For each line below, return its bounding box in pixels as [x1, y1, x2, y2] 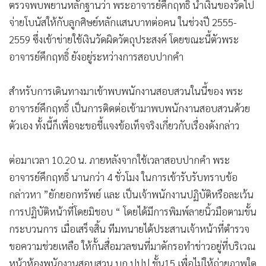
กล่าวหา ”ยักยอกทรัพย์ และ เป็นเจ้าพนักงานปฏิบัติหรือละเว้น [9, 187, 254, 201]
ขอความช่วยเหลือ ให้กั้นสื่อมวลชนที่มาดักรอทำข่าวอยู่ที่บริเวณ [9, 239, 256, 252]
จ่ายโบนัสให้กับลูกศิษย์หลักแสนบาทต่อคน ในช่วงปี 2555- [9, 15, 237, 28]
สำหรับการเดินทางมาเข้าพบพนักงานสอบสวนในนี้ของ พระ [9, 84, 243, 97]
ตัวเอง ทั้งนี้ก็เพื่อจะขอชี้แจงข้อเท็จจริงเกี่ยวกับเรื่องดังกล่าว [9, 118, 239, 132]
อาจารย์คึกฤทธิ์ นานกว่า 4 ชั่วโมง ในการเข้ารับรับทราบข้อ [9, 170, 237, 183]
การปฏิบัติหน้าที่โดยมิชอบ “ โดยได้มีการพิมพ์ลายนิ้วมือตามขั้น [9, 204, 256, 218]
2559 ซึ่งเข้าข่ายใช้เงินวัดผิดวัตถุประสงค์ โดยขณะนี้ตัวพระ [9, 32, 239, 46]
